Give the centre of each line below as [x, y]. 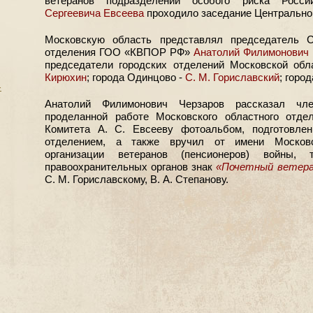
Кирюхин [66, 77]
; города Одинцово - [136, 77]
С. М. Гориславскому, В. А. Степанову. [137, 179]
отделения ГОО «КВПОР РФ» [119, 52]
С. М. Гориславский [232, 77]
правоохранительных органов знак [131, 167]
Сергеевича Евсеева [94, 13]
